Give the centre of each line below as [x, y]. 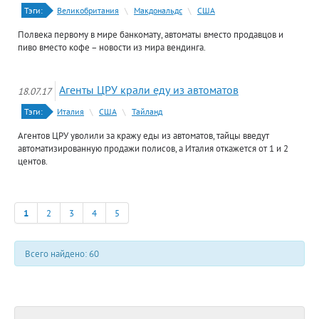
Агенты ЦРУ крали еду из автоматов [149, 90]
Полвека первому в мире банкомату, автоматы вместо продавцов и [151, 34]
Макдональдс [158, 10]
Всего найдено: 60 [62, 253]
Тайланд [147, 111]
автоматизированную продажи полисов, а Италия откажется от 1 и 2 [153, 148]
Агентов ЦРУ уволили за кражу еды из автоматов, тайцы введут [143, 135]
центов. [33, 161]
